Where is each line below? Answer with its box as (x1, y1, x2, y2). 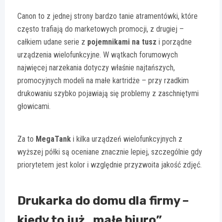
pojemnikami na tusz (87, 37, 157, 47)
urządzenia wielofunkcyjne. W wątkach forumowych (17, 50, 178, 60)
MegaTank (36, 134, 71, 144)
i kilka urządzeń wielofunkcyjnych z (71, 134, 182, 144)
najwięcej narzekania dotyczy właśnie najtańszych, (17, 63, 175, 73)
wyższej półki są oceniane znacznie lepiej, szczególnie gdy (17, 147, 202, 157)
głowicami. (17, 102, 51, 111)
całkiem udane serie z (17, 37, 87, 47)
